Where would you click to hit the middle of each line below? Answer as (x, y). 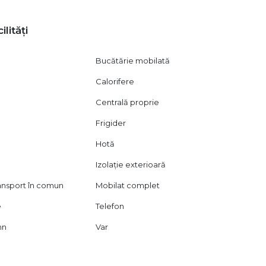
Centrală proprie (128, 102)
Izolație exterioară (131, 165)
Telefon (110, 206)
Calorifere (115, 82)
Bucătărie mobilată (133, 61)
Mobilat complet (128, 186)
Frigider (111, 123)
